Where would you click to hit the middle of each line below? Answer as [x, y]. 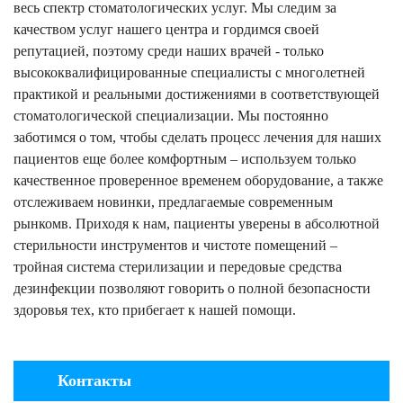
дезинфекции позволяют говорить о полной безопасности [192, 288]
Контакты [94, 381]
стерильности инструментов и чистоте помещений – [175, 245]
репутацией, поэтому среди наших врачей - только [169, 51]
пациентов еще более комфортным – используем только [185, 159]
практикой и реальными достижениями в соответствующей [197, 94]
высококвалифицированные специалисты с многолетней [189, 72]
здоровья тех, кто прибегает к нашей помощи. [155, 310]
